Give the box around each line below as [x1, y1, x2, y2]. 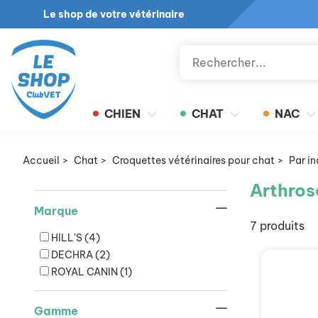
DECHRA [51, 248, 95, 261]
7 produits [250, 219, 305, 233]
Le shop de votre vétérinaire [43, 8, 185, 21]
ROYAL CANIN [51, 265, 120, 278]
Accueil [23, 154, 60, 167]
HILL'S [51, 231, 84, 244]
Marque [34, 204, 78, 218]
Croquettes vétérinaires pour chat [112, 154, 275, 167]
